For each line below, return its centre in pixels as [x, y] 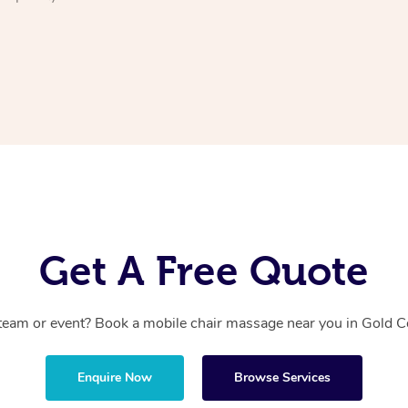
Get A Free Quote [204, 271]
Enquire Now [115, 378]
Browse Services [282, 378]
